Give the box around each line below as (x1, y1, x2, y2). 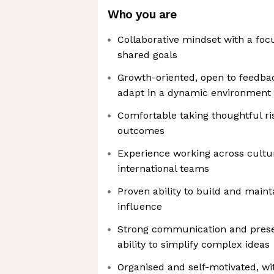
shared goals (117, 49, 177, 61)
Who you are (108, 7, 177, 21)
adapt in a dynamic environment (117, 87, 271, 98)
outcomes (117, 125, 165, 136)
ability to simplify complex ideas (117, 239, 270, 250)
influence (117, 201, 162, 212)
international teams (117, 163, 209, 174)
